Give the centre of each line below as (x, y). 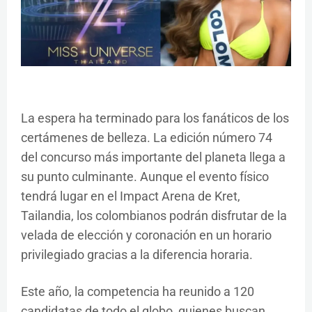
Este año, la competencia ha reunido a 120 (138, 292)
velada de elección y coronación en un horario (146, 235)
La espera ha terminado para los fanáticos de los (155, 118)
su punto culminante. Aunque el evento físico (145, 177)
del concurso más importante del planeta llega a (153, 157)
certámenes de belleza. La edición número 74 (147, 138)
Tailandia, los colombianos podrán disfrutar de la (154, 216)
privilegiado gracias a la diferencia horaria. (137, 255)
